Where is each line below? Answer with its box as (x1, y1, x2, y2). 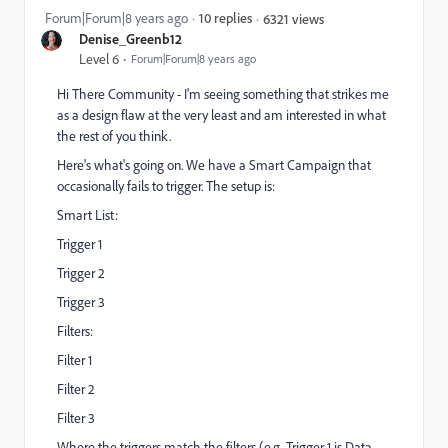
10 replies (199, 9, 252, 26)
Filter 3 (57, 409, 95, 427)
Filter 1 (57, 351, 92, 369)
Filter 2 (57, 380, 95, 398)
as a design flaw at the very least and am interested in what (57, 106, 386, 124)
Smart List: (57, 206, 118, 224)
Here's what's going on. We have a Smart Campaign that (57, 156, 371, 174)
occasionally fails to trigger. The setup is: (57, 177, 275, 195)
